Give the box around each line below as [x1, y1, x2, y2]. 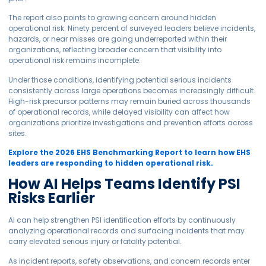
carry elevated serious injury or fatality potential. [8, 236, 182, 247]
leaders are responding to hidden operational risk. [8, 158, 214, 169]
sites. [8, 128, 27, 138]
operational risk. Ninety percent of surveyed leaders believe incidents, [8, 23, 256, 34]
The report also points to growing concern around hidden [8, 12, 217, 23]
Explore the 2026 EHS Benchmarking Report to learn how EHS [8, 147, 251, 158]
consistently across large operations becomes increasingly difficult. [8, 85, 256, 96]
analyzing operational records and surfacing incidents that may [8, 226, 245, 236]
